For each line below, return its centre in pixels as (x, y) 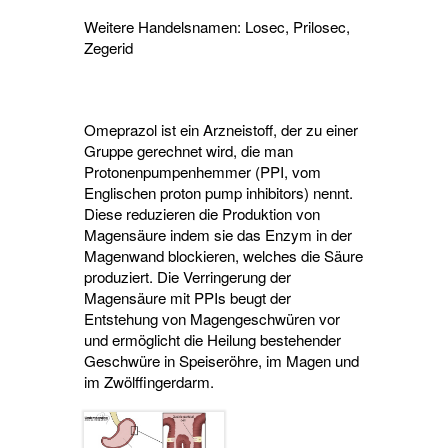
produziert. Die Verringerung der (187, 276)
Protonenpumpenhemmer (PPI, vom (202, 171)
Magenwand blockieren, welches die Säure (223, 255)
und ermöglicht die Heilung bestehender (212, 339)
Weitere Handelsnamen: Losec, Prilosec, (217, 26)
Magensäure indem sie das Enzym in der (218, 234)
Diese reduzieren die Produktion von (202, 213)
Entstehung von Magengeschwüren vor (212, 318)
